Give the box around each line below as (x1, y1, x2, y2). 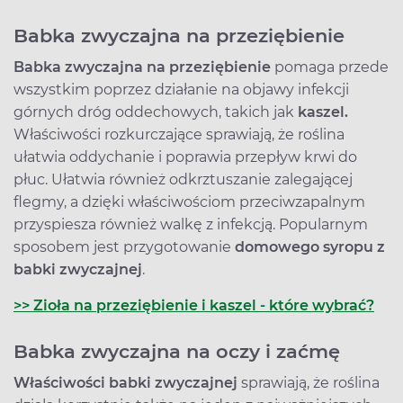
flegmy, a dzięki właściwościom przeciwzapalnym (13, 193, 365, 211)
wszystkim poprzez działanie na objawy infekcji (13, 81, 349, 99)
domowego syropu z (235, 238, 385, 256)
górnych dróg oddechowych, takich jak (13, 103, 294, 121)
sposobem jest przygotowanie (13, 238, 235, 256)
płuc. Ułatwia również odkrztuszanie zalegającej (13, 171, 353, 189)
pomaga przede (271, 58, 389, 76)
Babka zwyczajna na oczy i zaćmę (13, 340, 340, 363)
